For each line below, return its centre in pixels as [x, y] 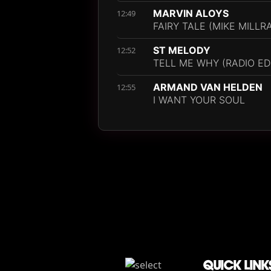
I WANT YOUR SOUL [199, 100]
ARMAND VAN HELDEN [208, 87]
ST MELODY [182, 50]
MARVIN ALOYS [191, 13]
